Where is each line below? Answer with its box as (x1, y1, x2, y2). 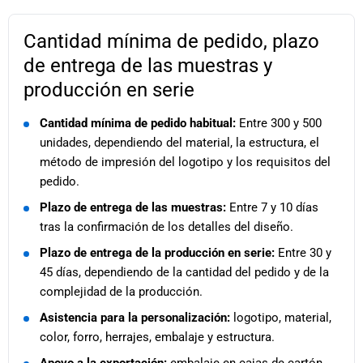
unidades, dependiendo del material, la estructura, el (40, 135, 319, 151)
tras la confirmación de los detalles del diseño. (40, 220, 293, 235)
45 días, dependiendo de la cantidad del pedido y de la (40, 265, 329, 280)
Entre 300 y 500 (236, 116, 322, 131)
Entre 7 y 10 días (226, 200, 318, 216)
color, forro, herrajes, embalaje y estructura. (40, 330, 275, 345)
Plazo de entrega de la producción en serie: (40, 246, 275, 261)
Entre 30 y (275, 246, 331, 261)
